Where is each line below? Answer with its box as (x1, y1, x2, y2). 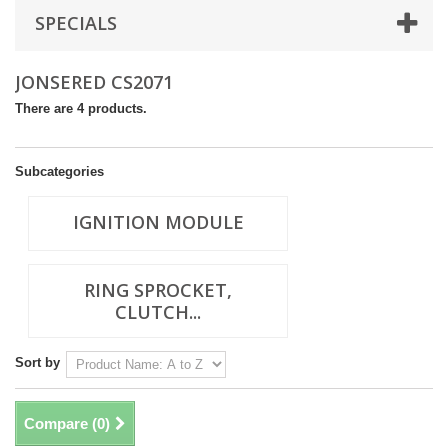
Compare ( (24, 414, 97, 432)
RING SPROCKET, (84, 277, 232, 302)
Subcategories (15, 163, 104, 179)
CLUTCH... (115, 299, 201, 324)
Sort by (15, 354, 60, 370)
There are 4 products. (15, 100, 147, 116)
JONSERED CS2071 (15, 69, 178, 94)
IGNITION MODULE (72, 209, 244, 234)
